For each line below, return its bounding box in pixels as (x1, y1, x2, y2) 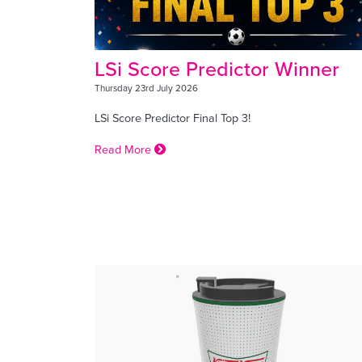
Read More (95, 140, 154, 158)
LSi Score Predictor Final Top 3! (95, 108, 250, 126)
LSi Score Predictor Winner (95, 53, 339, 83)
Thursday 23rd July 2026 (95, 81, 198, 95)
